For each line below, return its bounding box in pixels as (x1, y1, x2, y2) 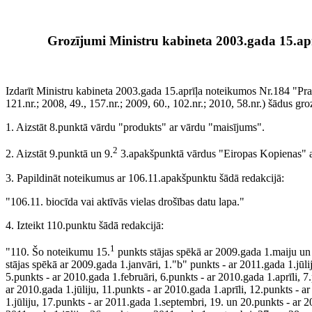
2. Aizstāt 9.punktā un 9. (6, 148, 113, 160)
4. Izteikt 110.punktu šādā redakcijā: (6, 219, 164, 231)
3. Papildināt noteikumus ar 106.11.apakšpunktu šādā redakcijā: (6, 171, 284, 184)
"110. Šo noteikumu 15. (6, 246, 110, 258)
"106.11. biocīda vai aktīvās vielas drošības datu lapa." (6, 195, 244, 208)
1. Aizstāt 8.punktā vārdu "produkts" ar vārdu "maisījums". (6, 121, 265, 134)
